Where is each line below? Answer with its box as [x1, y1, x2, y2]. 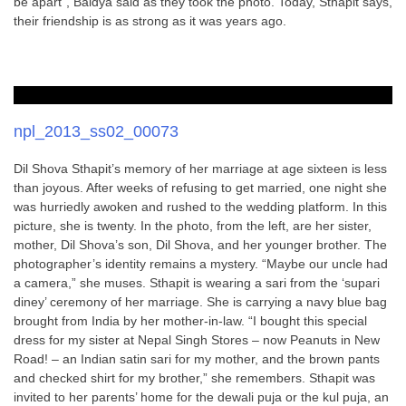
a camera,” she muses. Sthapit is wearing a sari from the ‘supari [14, 275, 380, 290]
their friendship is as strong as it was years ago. [14, 14, 286, 28]
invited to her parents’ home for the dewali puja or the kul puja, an [14, 390, 389, 404]
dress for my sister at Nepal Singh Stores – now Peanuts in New [14, 333, 380, 347]
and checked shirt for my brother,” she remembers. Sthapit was [14, 371, 375, 385]
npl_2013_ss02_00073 [14, 122, 179, 140]
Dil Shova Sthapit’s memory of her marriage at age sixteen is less [14, 161, 387, 176]
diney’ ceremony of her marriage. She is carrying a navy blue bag [14, 295, 387, 309]
